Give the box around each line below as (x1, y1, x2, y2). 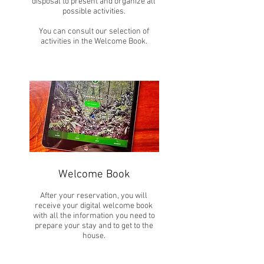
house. (82, 231, 105, 241)
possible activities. (62, 6, 126, 16)
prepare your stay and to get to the (34, 221, 153, 231)
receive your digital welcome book (35, 201, 153, 211)
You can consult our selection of (38, 27, 149, 37)
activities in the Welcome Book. (40, 37, 147, 47)
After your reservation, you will (40, 191, 147, 201)
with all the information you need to (32, 211, 155, 221)
